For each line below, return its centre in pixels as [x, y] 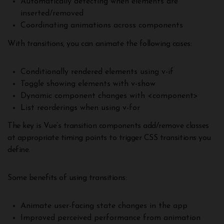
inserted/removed [52, 13]
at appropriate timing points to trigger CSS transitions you [109, 138]
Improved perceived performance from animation [110, 218]
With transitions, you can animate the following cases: [100, 44]
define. [19, 150]
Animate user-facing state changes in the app [104, 206]
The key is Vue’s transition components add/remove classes [108, 126]
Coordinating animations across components [101, 25]
